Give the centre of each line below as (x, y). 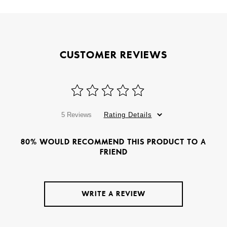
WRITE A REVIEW (113, 194)
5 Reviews (76, 115)
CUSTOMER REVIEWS (113, 55)
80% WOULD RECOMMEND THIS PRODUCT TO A (113, 142)
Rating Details (128, 115)
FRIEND (113, 152)
